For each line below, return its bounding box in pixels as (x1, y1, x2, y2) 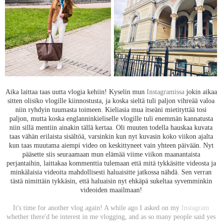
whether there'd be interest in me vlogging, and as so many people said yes (6, 212, 216, 221)
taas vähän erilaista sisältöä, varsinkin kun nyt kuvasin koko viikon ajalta (9, 132, 213, 140)
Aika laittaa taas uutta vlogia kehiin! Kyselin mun (5, 87, 147, 96)
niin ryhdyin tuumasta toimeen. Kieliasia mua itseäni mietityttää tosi (15, 105, 207, 113)
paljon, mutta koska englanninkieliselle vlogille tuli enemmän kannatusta (9, 114, 213, 122)
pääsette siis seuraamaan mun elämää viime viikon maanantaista (22, 150, 200, 158)
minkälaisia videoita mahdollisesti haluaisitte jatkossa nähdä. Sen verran (10, 167, 212, 176)
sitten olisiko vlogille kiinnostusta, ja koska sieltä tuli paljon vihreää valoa (7, 96, 215, 105)
